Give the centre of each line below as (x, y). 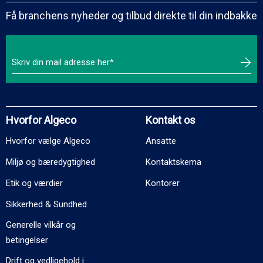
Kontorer (163, 183)
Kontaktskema (173, 162)
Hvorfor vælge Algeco (48, 141)
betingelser (27, 240)
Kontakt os (171, 120)
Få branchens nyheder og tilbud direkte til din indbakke (131, 16)
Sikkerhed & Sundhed (46, 205)
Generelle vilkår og (41, 225)
